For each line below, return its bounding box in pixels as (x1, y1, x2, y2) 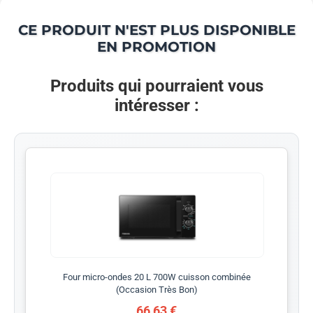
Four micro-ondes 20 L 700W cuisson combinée (62, 271, 251, 282)
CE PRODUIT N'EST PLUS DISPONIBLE (17, 21, 296, 38)
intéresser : (114, 95, 199, 115)
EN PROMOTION (97, 38, 216, 55)
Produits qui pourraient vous (50, 75, 263, 96)
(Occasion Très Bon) (115, 284, 198, 295)
